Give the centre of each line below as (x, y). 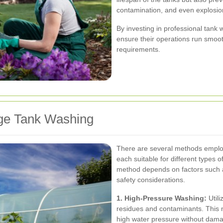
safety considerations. (151, 179)
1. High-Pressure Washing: (162, 198)
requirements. (138, 49)
